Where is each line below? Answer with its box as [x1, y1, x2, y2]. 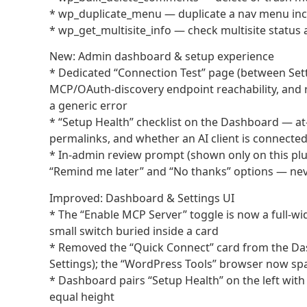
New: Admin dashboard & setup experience [49, 49, 274, 64]
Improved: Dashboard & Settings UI [49, 190, 234, 206]
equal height [49, 288, 114, 304]
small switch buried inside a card [49, 223, 219, 238]
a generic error [49, 98, 127, 114]
